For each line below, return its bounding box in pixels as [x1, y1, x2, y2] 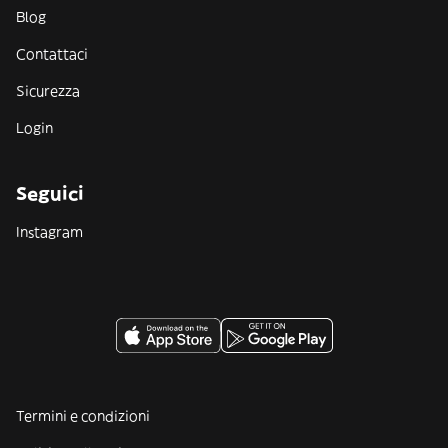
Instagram [16, 223, 83, 241]
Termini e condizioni [16, 407, 150, 425]
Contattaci [16, 45, 88, 63]
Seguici [16, 182, 84, 205]
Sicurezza [16, 82, 80, 100]
